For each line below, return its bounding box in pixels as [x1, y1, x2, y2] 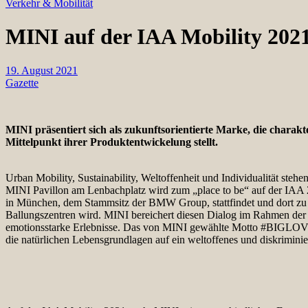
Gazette [5, 76, 38, 89]
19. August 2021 [5, 64, 78, 76]
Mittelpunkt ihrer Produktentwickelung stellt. [5, 135, 218, 148]
